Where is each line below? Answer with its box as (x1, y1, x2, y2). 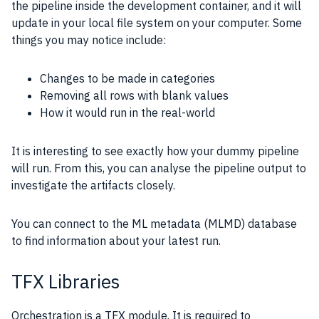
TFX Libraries (11, 268, 120, 293)
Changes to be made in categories (40, 70, 215, 85)
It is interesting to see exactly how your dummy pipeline (11, 143, 299, 158)
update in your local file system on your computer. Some (11, 15, 302, 30)
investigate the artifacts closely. (11, 177, 178, 192)
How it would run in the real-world (40, 105, 215, 120)
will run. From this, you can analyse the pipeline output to (11, 160, 306, 175)
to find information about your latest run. (11, 233, 221, 248)
